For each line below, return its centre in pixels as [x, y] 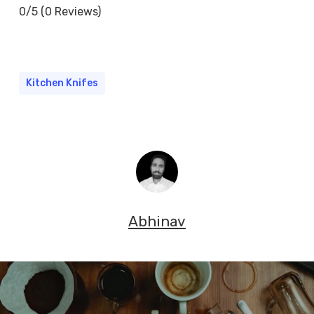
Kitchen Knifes [62, 83]
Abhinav [157, 221]
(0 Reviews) [70, 11]
